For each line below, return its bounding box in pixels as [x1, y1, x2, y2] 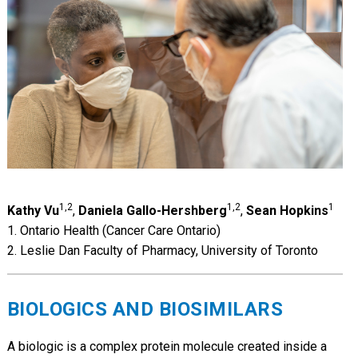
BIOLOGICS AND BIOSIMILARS [6, 297, 284, 320]
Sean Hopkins [245, 202, 328, 218]
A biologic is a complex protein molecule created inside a [6, 338, 327, 354]
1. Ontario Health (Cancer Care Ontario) [6, 222, 221, 238]
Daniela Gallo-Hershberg [78, 202, 227, 218]
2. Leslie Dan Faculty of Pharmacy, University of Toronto [6, 242, 318, 258]
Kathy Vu [6, 202, 59, 218]
